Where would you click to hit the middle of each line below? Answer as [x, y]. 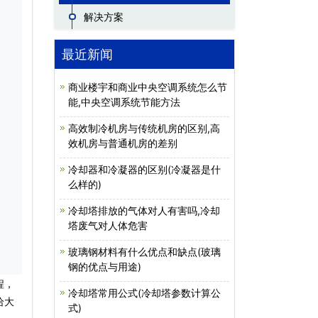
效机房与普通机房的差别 [123, 143]
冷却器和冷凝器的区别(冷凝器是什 [144, 169]
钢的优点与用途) [105, 267]
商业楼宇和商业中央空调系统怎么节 [148, 87]
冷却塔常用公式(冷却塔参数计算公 [144, 293]
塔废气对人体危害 [108, 225]
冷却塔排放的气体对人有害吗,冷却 [144, 210]
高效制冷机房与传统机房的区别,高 [144, 128]
